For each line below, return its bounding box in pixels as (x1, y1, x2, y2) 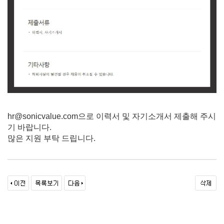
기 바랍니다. (7, 122, 51, 131)
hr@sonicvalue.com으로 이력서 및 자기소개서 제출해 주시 (7, 111, 216, 120)
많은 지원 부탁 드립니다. (7, 133, 95, 142)
